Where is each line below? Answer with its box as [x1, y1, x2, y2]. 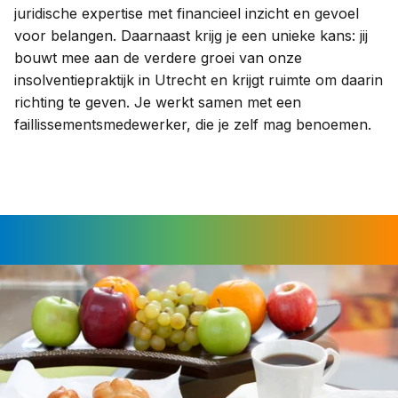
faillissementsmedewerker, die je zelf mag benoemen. [14, 115, 371, 133]
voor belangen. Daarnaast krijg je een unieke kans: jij [14, 26, 368, 44]
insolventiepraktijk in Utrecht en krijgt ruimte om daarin [14, 70, 383, 89]
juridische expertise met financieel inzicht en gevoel [14, 4, 359, 22]
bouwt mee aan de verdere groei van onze [14, 48, 302, 67]
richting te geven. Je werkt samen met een [14, 92, 301, 111]
